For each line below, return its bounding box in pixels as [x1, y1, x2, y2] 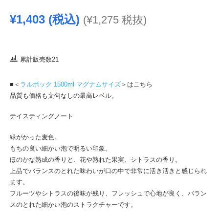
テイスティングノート [10, 112, 73, 120]
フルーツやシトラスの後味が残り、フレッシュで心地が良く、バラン [10, 189, 207, 197]
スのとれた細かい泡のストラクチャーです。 [10, 200, 137, 208]
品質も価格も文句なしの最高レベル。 [10, 91, 118, 99]
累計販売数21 [20, 56, 59, 63]
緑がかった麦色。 [10, 133, 61, 141]
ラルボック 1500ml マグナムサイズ [20, 80, 121, 88]
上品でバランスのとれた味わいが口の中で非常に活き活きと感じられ [10, 167, 207, 175]
